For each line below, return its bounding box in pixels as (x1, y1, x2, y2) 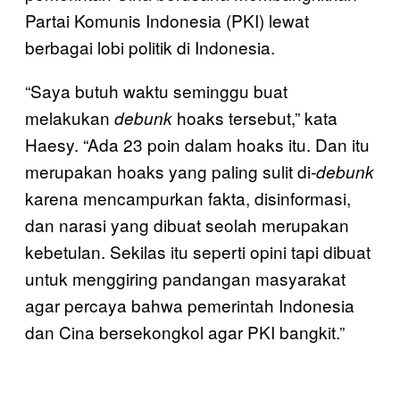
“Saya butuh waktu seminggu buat (25, 78, 287, 103)
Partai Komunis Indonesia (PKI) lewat (25, 7, 309, 32)
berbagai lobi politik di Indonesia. (25, 34, 275, 59)
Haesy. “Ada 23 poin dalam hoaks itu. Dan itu (25, 131, 370, 156)
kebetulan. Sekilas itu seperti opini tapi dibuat (25, 238, 371, 263)
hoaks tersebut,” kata (177, 104, 337, 129)
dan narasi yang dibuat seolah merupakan (25, 212, 349, 237)
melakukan (25, 104, 114, 129)
